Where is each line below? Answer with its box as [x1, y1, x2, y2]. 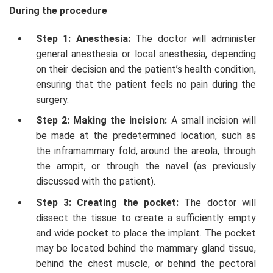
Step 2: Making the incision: [35, 115, 171, 127]
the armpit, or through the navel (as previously [35, 160, 256, 172]
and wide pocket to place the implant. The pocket [35, 227, 256, 239]
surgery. [35, 93, 71, 105]
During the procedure [9, 5, 107, 17]
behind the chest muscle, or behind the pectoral [35, 258, 256, 270]
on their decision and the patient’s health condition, [35, 63, 256, 75]
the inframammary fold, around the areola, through [35, 145, 256, 157]
